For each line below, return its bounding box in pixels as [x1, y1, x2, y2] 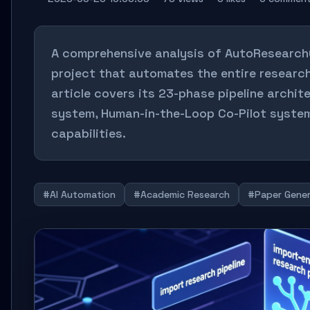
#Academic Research [134, 188, 230, 201]
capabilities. [51, 125, 126, 141]
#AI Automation [43, 188, 116, 201]
